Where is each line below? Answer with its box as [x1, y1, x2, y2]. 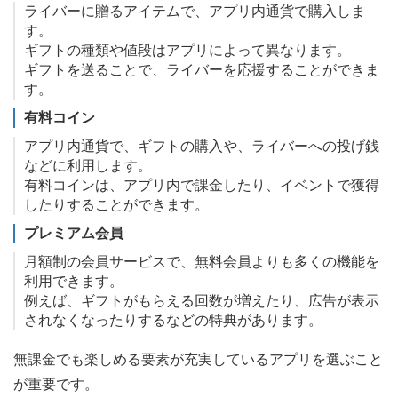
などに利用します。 [24, 157, 152, 173]
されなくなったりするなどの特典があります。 [24, 312, 322, 328]
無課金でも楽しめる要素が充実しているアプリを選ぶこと [13, 351, 383, 367]
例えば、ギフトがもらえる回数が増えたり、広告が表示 [24, 292, 379, 308]
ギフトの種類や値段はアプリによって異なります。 [24, 42, 351, 58]
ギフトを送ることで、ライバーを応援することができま [24, 61, 379, 77]
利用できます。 [24, 273, 123, 289]
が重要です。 [13, 376, 99, 392]
